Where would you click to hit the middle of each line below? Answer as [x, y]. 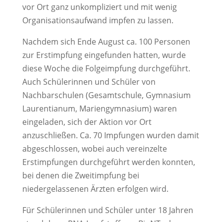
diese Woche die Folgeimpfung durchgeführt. [106, 68]
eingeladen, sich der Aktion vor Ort [87, 122]
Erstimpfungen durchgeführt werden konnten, [109, 162]
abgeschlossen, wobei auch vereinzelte [94, 148]
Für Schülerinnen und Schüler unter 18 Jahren [108, 210]
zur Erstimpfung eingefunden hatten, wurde [104, 55]
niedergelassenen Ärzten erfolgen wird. [95, 189]
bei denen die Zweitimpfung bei [81, 175]
